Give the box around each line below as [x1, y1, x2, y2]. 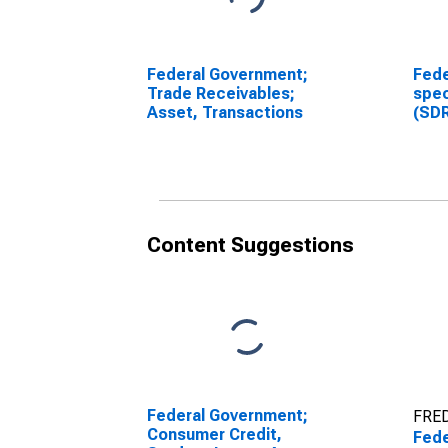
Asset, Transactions [147, 103, 303, 122]
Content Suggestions [147, 233, 354, 257]
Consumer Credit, [147, 425, 282, 444]
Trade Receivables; [147, 84, 295, 103]
